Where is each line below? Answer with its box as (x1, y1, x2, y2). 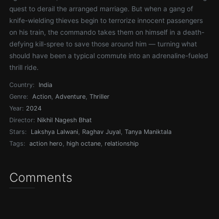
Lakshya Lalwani (31, 128, 79, 135)
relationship (105, 140, 139, 147)
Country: (9, 81, 35, 88)
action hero (29, 140, 63, 147)
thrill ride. (9, 64, 39, 71)
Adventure (55, 93, 86, 100)
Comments (9, 170, 73, 185)
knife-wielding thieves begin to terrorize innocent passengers (9, 17, 203, 24)
